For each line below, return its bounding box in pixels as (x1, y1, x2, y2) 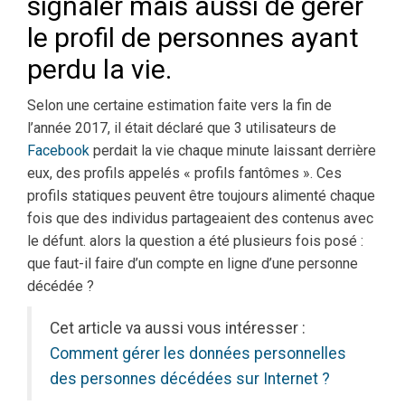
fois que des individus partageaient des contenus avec (27, 210, 373, 228)
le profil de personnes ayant (27, 22, 359, 54)
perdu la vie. (27, 53, 172, 86)
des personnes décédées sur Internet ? (50, 370, 330, 389)
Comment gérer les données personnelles (50, 344, 346, 363)
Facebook (27, 142, 89, 160)
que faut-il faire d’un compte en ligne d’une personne (27, 255, 358, 273)
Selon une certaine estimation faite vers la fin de (27, 97, 332, 115)
